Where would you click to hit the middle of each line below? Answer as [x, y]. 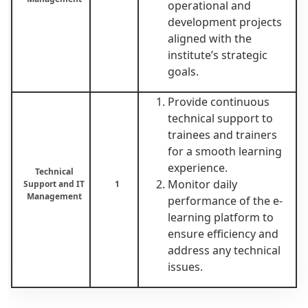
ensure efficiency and [223, 233]
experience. [198, 167]
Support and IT [54, 184]
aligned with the [210, 38]
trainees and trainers [222, 134]
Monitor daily [202, 184]
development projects [225, 22]
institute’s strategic [218, 55]
